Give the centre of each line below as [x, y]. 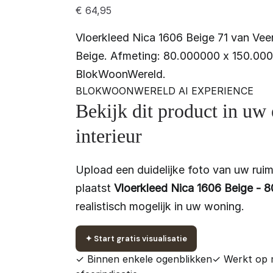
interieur [108, 136]
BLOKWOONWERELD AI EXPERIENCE [164, 91]
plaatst [94, 188]
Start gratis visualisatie [139, 239]
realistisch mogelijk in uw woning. [160, 207]
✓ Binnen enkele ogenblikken [144, 259]
